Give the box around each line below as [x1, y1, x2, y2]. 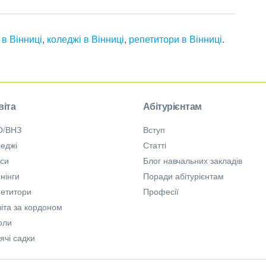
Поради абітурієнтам [142, 170, 224, 182]
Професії [142, 185, 179, 197]
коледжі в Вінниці [47, 32, 124, 46]
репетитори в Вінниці [129, 32, 222, 46]
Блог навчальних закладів [142, 154, 242, 166]
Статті [142, 139, 166, 151]
